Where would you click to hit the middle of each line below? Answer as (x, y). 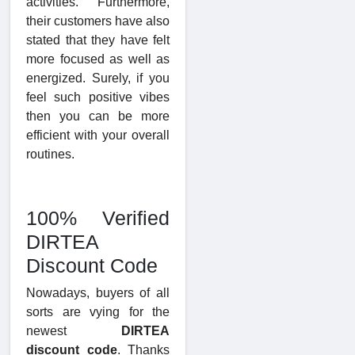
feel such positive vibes (98, 97)
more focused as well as (98, 59)
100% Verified (98, 218)
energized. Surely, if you (98, 78)
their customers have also (98, 21)
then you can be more (98, 116)
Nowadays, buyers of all (98, 293)
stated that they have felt (98, 40)
